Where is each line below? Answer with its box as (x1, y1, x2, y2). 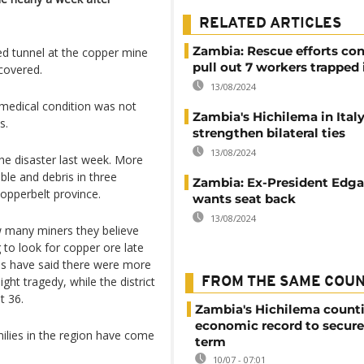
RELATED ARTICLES (199, 16, 341, 32)
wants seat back (193, 191, 296, 206)
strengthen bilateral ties (193, 125, 345, 141)
